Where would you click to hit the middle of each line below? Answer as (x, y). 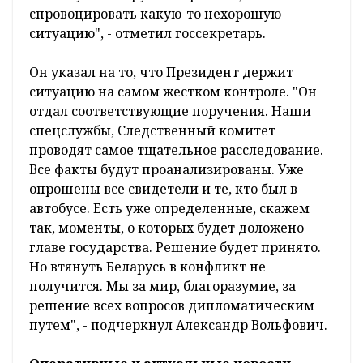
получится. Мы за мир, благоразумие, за (162, 286)
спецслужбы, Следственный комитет (152, 131)
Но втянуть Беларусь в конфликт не (147, 267)
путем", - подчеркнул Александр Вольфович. (178, 325)
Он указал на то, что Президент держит (161, 73)
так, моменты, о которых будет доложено (167, 228)
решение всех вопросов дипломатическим (172, 306)
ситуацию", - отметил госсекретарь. (147, 34)
